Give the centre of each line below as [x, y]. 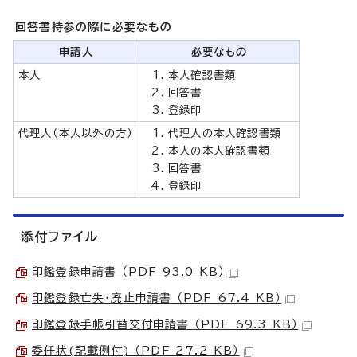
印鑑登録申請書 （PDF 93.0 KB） [129, 272]
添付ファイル [60, 237]
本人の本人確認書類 [219, 151]
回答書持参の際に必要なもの [94, 27]
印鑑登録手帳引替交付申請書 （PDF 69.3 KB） [165, 325]
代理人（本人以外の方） [76, 133]
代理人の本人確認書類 [225, 133]
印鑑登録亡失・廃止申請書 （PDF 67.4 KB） [157, 298]
